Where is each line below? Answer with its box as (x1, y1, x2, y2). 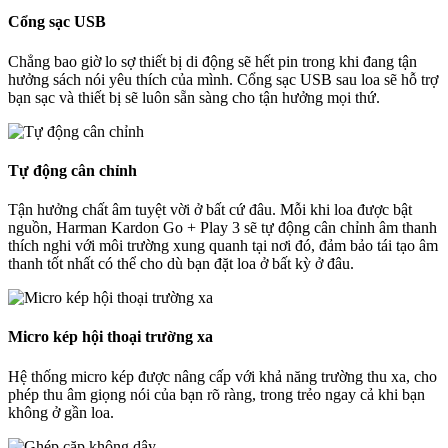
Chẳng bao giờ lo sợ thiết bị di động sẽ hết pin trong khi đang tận (8, 52, 417, 70)
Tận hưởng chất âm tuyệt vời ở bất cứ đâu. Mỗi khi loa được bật (8, 201, 412, 219)
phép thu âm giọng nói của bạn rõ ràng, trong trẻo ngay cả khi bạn (8, 385, 425, 403)
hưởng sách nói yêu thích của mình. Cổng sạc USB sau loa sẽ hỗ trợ (8, 70, 438, 88)
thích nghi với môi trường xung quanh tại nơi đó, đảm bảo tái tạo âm (8, 237, 438, 255)
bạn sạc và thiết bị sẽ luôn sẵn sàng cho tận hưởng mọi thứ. (8, 88, 380, 106)
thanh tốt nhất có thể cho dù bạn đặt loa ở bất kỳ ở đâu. (8, 255, 354, 273)
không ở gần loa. (8, 403, 114, 421)
